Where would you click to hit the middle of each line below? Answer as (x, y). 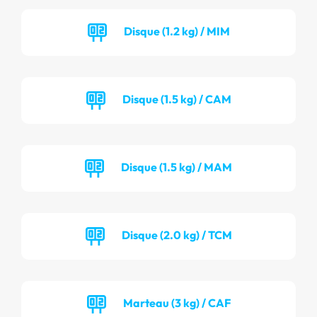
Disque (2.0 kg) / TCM (177, 235)
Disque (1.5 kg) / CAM (177, 99)
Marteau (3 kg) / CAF (177, 302)
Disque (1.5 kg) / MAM (177, 167)
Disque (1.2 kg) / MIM (177, 31)
